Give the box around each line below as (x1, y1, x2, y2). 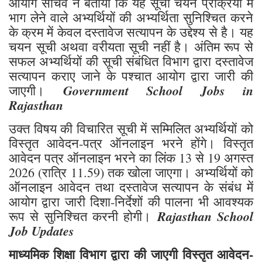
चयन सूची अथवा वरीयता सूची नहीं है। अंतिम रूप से (9, 38, 253, 56)
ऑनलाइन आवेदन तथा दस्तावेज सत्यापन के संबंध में (9, 178, 253, 196)
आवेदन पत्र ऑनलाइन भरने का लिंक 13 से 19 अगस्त (9, 149, 253, 167)
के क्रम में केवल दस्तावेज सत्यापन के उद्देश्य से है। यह (9, 23, 253, 41)
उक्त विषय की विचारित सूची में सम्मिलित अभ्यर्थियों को (9, 120, 253, 137)
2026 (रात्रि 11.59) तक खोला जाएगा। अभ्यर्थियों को (9, 164, 253, 181)
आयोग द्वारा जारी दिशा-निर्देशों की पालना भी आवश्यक (9, 193, 253, 211)
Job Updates (9, 222, 74, 240)
